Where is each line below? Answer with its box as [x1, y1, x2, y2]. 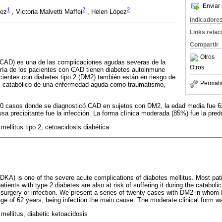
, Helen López [85, 8, 127, 16]
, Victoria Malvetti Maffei [10, 8, 82, 16]
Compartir [190, 41, 219, 48]
